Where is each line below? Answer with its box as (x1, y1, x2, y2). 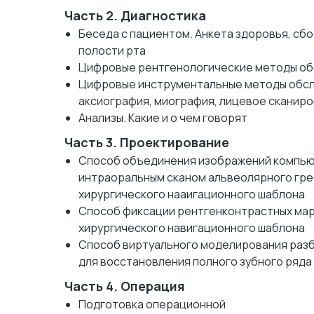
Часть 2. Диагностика (64, 7, 206, 24)
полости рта (78, 43, 146, 58)
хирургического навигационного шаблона (78, 220, 305, 235)
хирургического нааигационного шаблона (78, 186, 305, 202)
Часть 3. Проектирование (64, 134, 229, 151)
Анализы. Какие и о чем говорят (78, 110, 247, 125)
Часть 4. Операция (64, 278, 185, 294)
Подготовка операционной (78, 296, 226, 312)
